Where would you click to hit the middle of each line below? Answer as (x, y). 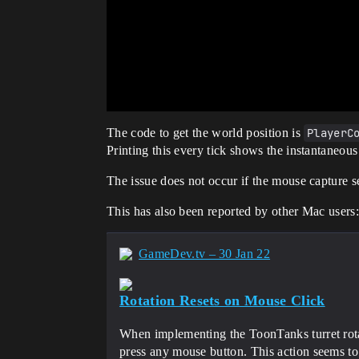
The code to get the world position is (206, 133)
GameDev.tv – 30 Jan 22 (205, 254)
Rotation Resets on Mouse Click (222, 301)
